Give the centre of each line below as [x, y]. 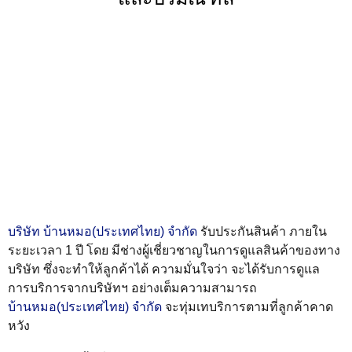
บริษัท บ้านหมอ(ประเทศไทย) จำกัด [103, 232]
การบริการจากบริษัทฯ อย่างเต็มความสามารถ [132, 288]
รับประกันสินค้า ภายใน [262, 232]
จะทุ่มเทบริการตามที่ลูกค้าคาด [247, 307]
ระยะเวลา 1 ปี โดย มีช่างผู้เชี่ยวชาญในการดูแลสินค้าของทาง [174, 251]
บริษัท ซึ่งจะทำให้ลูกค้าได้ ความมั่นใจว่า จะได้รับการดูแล [164, 269]
